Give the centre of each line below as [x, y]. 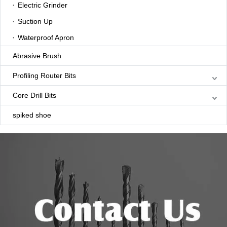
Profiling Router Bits [44, 76]
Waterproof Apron [46, 38]
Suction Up [35, 22]
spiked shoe [32, 115]
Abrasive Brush [37, 56]
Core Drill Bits [34, 96]
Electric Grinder [43, 5]
